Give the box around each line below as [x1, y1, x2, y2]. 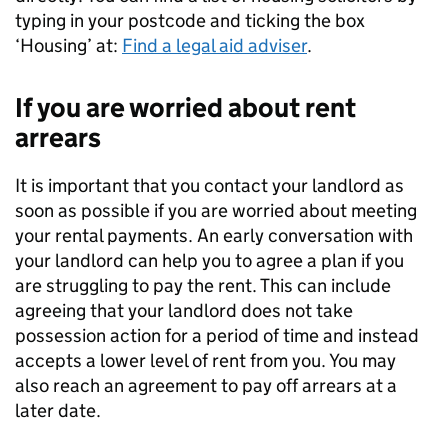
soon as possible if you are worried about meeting [15, 199, 417, 222]
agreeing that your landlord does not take [15, 299, 353, 322]
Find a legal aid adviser [122, 34, 307, 57]
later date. [15, 399, 101, 422]
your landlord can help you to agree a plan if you [15, 249, 404, 272]
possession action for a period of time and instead [15, 324, 419, 347]
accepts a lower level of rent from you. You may [15, 349, 396, 372]
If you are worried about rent [15, 91, 356, 124]
